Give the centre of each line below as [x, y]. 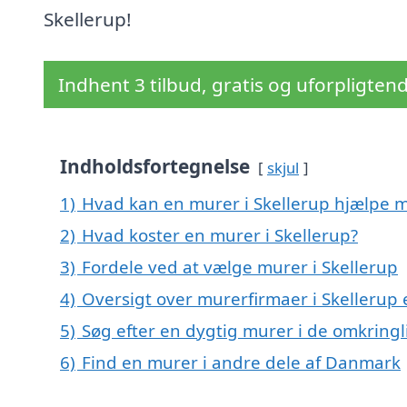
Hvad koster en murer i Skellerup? [220, 235]
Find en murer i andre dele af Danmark [241, 362]
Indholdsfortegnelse [155, 167]
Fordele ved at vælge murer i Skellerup [240, 267]
